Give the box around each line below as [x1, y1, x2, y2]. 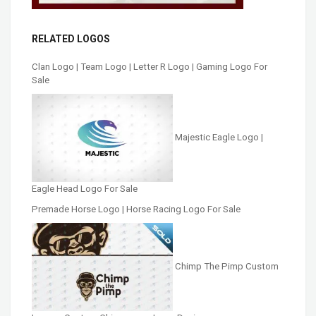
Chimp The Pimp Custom [175, 261, 279, 272]
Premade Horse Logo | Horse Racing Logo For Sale [32, 204, 241, 215]
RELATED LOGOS [32, 32, 110, 44]
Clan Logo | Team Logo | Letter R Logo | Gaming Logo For [32, 61, 267, 72]
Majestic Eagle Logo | [175, 132, 263, 143]
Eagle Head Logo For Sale [32, 183, 138, 195]
